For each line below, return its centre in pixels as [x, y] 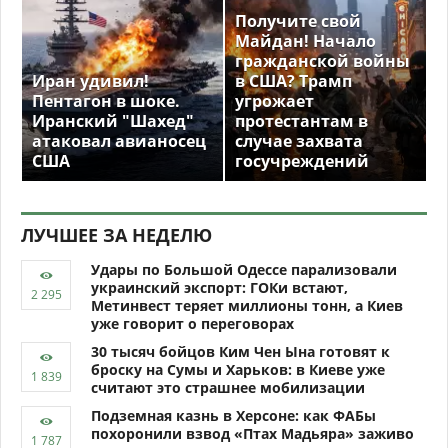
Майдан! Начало [305, 41]
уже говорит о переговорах [192, 324]
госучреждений [302, 161]
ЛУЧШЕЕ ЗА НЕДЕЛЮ [116, 235]
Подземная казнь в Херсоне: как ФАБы [233, 416]
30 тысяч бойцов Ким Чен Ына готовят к [240, 352]
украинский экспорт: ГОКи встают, [219, 288]
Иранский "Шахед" [113, 121]
